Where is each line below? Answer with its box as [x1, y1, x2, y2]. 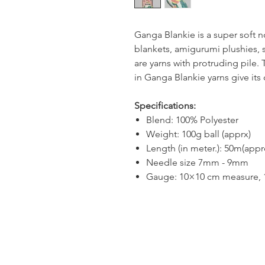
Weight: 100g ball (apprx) [146, 128, 251, 140]
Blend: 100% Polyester [146, 114, 238, 126]
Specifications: [134, 100, 196, 112]
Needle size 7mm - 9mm [146, 157, 248, 169]
